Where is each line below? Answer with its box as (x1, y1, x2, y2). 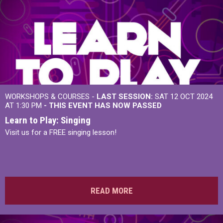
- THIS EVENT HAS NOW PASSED (44, 101, 162, 110)
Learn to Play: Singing (5, 114, 91, 126)
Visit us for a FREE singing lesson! (5, 128, 116, 137)
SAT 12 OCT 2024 (153, 92, 213, 101)
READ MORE (90, 186, 133, 196)
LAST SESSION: (97, 92, 153, 101)
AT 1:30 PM (5, 101, 44, 110)
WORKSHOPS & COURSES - (5, 92, 97, 101)
